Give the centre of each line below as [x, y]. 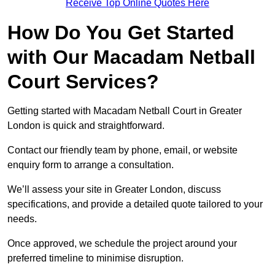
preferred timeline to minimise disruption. [95, 258]
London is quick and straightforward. [86, 126]
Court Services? [83, 82]
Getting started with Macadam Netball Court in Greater [125, 111]
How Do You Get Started [121, 33]
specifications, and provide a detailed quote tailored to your [135, 204]
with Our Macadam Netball [131, 57]
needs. [22, 219]
